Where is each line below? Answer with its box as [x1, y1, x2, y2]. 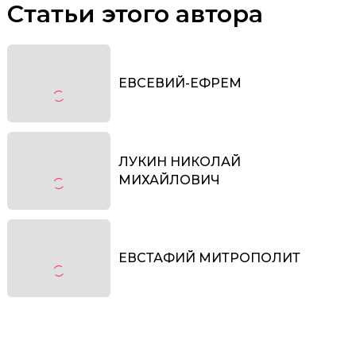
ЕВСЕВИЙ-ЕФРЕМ [118, 75, 242, 91]
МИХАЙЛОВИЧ [118, 172, 220, 188]
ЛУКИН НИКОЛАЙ [118, 153, 241, 169]
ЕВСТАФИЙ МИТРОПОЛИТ [118, 250, 300, 266]
